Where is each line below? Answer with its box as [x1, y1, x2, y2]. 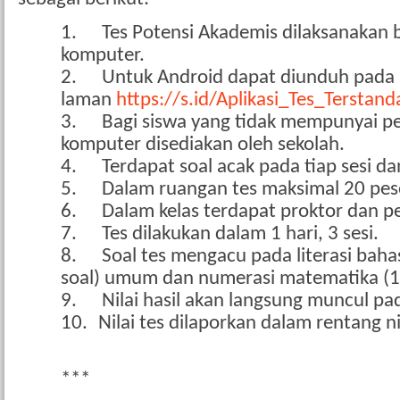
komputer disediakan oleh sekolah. [61, 135, 345, 156]
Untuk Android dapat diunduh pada [102, 68, 395, 89]
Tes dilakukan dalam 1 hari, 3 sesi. [102, 224, 379, 246]
